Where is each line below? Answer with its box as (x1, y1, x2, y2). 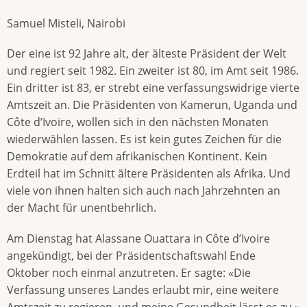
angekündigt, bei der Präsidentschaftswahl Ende (7, 247, 256, 263)
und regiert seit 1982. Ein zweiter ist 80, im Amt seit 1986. (7, 63, 299, 79)
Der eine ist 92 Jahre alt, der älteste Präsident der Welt (7, 46, 286, 62)
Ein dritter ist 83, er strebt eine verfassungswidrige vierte (7, 80, 299, 96)
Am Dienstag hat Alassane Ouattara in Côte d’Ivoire (7, 230, 270, 246)
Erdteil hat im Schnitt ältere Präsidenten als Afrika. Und (7, 166, 291, 182)
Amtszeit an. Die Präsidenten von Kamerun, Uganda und (7, 97, 297, 113)
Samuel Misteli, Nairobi (7, 16, 125, 32)
